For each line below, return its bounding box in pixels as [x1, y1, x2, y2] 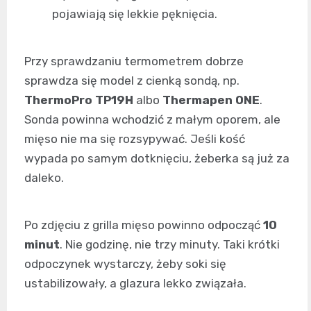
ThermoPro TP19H [24, 92, 133, 107]
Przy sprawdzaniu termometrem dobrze [24, 53, 244, 68]
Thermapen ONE [162, 92, 260, 107]
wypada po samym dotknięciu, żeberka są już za [24, 151, 289, 165]
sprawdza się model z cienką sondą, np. [24, 73, 239, 87]
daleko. [24, 170, 64, 185]
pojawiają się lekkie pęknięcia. [52, 6, 217, 21]
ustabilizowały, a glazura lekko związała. [24, 276, 246, 290]
